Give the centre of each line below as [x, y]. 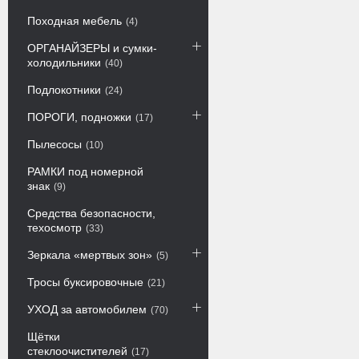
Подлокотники [64, 90]
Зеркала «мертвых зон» [90, 255]
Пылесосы [54, 144]
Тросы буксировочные [85, 282]
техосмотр [54, 228]
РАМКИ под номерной [85, 171]
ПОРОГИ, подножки [79, 117]
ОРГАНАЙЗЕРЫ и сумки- [92, 48]
